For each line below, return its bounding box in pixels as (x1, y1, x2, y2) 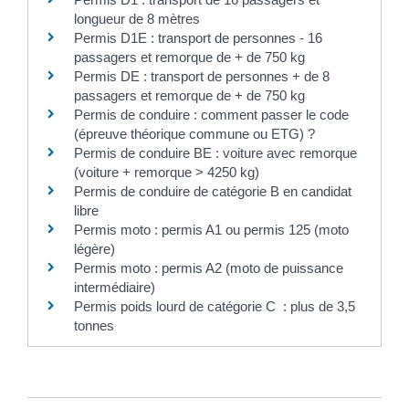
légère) (74, 241, 115, 257)
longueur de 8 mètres (74, 11, 200, 27)
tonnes (74, 318, 114, 334)
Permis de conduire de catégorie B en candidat (74, 184, 351, 200)
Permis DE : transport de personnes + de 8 (74, 68, 330, 85)
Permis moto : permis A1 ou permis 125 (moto (74, 222, 349, 238)
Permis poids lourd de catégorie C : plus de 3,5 (74, 299, 355, 315)
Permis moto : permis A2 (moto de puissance (74, 260, 343, 277)
